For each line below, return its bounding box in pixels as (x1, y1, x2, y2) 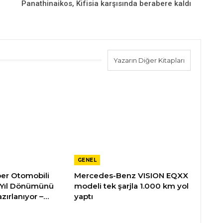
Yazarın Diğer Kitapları (113, 56, 185, 64)
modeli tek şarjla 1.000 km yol (74, 181, 189, 191)
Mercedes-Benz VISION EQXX (74, 171, 188, 181)
